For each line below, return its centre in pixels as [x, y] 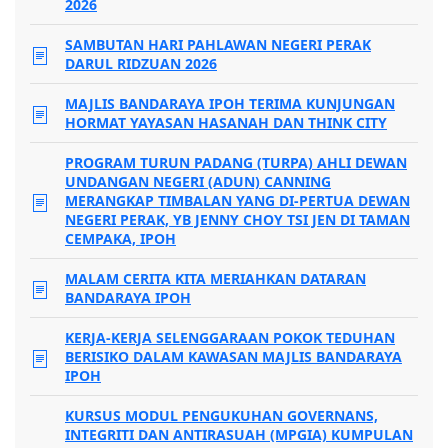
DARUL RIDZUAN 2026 [141, 64]
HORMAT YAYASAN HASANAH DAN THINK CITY [226, 123]
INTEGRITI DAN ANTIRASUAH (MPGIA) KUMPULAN [239, 435]
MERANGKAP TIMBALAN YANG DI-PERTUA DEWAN [237, 201]
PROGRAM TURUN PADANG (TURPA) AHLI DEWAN [236, 163]
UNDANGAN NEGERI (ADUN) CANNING [198, 182]
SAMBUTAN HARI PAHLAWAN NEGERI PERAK [218, 45]
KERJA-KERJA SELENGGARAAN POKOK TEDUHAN [230, 338]
